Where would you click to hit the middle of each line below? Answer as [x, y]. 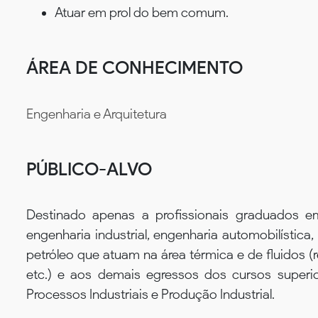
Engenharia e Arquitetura [97, 114]
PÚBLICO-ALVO [89, 169]
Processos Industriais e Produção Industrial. [150, 295]
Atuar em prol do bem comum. [142, 12]
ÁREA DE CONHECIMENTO [135, 67]
